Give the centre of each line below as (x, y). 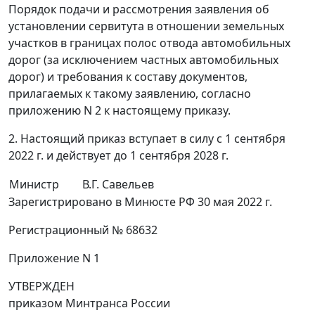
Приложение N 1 (54, 258)
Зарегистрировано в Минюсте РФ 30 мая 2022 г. (140, 202)
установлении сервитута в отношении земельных (146, 26)
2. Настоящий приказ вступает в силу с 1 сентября (147, 139)
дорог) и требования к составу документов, (128, 77)
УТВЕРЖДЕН (41, 287)
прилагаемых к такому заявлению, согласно (130, 94)
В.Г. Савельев (118, 185)
